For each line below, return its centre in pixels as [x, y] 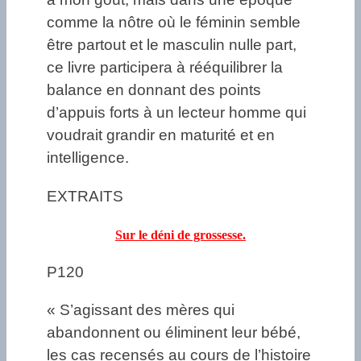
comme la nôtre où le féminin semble [174, 23]
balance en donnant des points [154, 90]
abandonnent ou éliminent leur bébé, [174, 333]
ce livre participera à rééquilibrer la [165, 68]
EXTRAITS [85, 196]
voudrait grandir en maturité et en [161, 135]
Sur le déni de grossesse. [180, 234]
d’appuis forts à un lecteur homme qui [176, 113]
